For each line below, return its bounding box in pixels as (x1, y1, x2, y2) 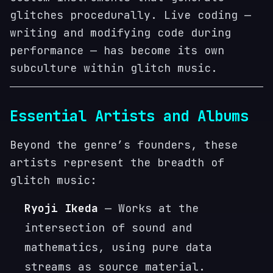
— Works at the (98, 201, 199, 215)
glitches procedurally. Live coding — (10, 8, 251, 22)
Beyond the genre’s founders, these (10, 138, 238, 152)
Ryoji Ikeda (24, 201, 98, 215)
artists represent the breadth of (10, 155, 224, 169)
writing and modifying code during (10, 26, 231, 40)
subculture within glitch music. (10, 61, 218, 75)
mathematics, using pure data (24, 240, 212, 254)
